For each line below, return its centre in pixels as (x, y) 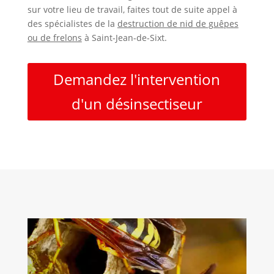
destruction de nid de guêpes (178, 23)
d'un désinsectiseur (137, 104)
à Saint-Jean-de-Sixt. (124, 37)
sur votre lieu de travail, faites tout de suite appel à (132, 9)
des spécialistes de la (72, 23)
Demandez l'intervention (137, 80)
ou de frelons (54, 37)
